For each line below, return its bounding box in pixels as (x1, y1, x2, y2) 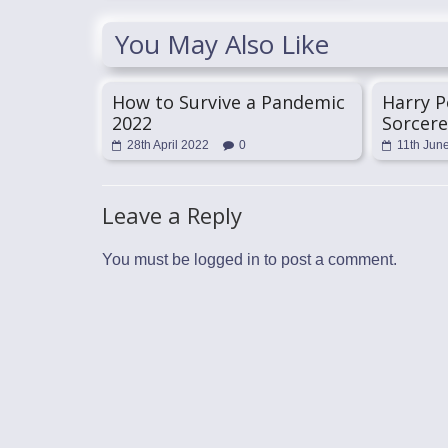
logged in (194, 251, 260, 268)
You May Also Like (115, 26, 329, 62)
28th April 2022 (127, 138, 209, 152)
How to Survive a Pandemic (112, 90, 345, 114)
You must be (102, 251, 194, 268)
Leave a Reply (102, 200, 242, 230)
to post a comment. (260, 251, 397, 268)
